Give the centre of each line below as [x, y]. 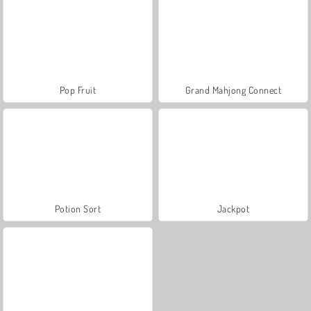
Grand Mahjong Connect [233, 90]
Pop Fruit [78, 90]
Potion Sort [78, 208]
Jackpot [233, 208]
